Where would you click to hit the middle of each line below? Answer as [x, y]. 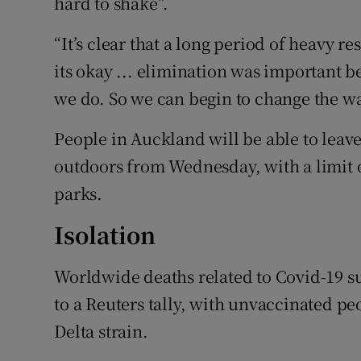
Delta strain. [101, 331]
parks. [79, 193]
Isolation [105, 235]
